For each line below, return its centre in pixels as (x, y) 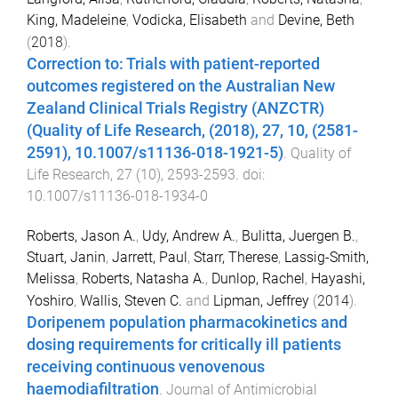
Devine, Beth (316, 20)
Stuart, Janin (66, 257)
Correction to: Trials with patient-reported (173, 64)
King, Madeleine (76, 20)
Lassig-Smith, (326, 257)
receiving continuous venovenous (146, 366)
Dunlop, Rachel (258, 278)
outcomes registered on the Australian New (181, 86)
